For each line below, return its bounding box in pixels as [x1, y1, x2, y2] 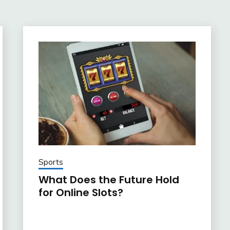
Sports [38, 157, 63, 167]
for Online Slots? [38, 185, 123, 200]
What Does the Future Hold [38, 172, 179, 187]
